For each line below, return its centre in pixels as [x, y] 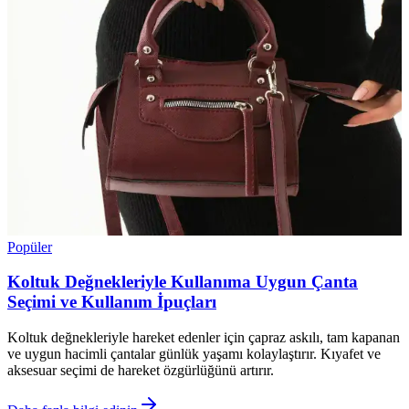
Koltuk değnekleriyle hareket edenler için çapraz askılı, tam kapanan [204, 338]
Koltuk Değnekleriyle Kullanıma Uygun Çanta [183, 282]
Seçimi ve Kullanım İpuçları [112, 302]
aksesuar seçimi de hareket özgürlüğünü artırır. [141, 371]
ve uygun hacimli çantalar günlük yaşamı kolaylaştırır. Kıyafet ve [194, 354]
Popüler [30, 246]
